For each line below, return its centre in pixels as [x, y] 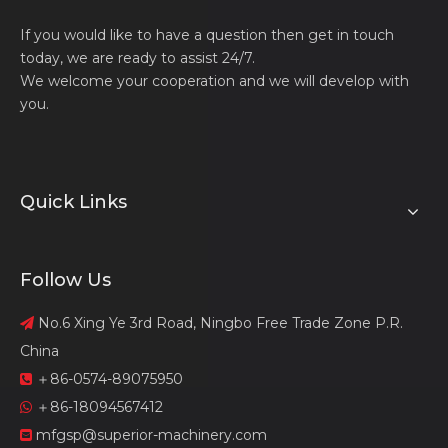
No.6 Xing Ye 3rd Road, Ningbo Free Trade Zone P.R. [218, 322]
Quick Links [73, 201]
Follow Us [65, 279]
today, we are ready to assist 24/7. [137, 57]
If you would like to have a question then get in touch [207, 34]
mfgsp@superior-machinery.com [151, 434]
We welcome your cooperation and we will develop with [214, 80]
